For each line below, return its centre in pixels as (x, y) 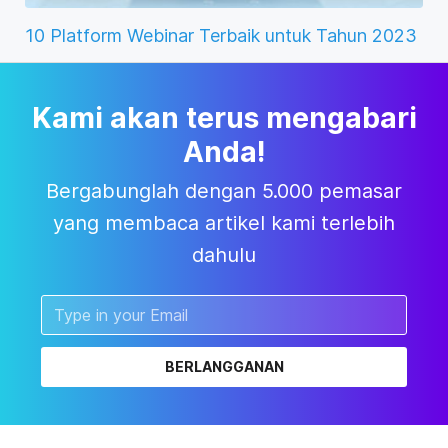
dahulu (224, 255)
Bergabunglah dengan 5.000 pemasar (224, 191)
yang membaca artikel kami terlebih (224, 223)
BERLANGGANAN (224, 367)
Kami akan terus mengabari (224, 118)
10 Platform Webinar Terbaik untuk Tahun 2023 (221, 36)
